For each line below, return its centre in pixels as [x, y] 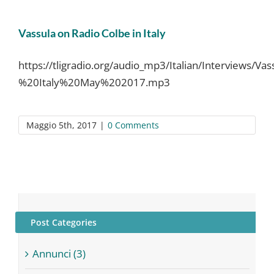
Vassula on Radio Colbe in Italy [92, 33]
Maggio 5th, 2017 [61, 125]
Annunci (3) [59, 253]
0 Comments [133, 125]
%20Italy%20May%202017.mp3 [94, 82]
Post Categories [64, 222]
